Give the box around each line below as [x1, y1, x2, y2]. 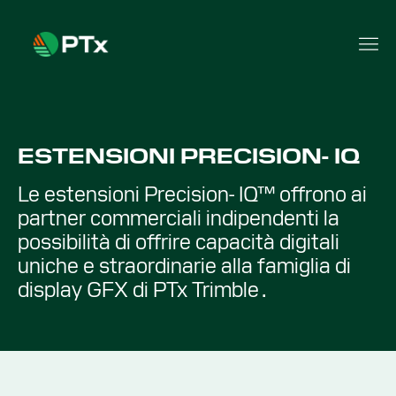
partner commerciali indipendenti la [18, 204, 339, 232]
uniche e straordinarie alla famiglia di [18, 252, 351, 279]
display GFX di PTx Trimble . [18, 276, 267, 303]
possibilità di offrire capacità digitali [18, 228, 339, 255]
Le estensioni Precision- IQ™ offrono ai [18, 180, 367, 208]
